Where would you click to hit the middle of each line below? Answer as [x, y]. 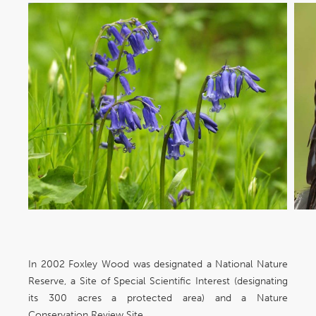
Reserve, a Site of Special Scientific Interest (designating [158, 281]
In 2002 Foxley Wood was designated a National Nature [158, 265]
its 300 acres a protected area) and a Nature [158, 298]
